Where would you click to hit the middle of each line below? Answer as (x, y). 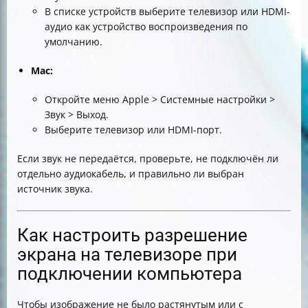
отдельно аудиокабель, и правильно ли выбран (131, 174)
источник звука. (55, 189)
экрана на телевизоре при (127, 254)
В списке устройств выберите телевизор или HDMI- (167, 11)
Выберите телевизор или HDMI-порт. (133, 130)
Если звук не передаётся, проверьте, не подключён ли (148, 158)
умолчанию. (74, 42)
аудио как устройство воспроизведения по (146, 26)
